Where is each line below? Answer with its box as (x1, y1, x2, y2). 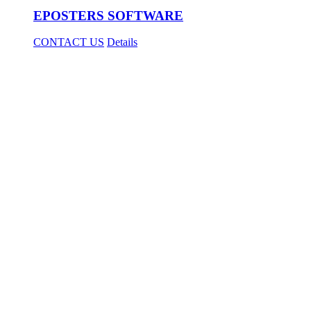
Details (107, 36, 137, 49)
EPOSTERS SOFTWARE (33, 8, 183, 23)
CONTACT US (33, 36, 104, 49)
